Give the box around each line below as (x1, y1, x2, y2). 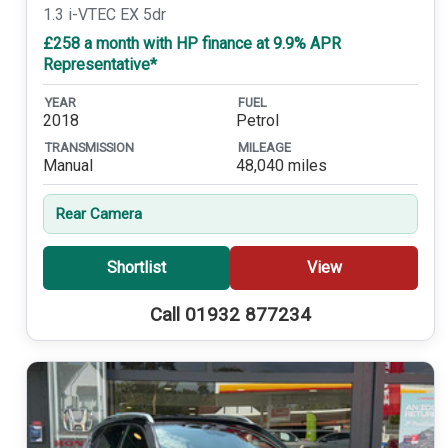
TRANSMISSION (44, 139, 134, 155)
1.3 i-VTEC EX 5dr (42, 4, 166, 24)
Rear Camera (54, 205, 142, 224)
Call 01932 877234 (149, 303, 311, 326)
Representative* (42, 54, 157, 74)
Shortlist (106, 258, 166, 278)
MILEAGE (237, 139, 291, 155)
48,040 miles (235, 156, 327, 176)
